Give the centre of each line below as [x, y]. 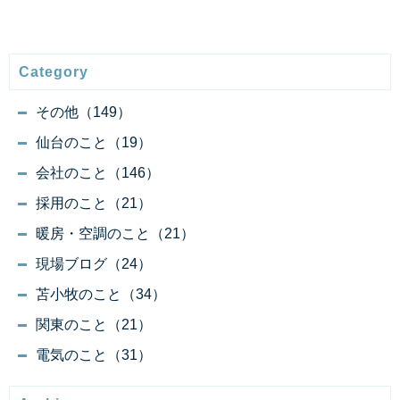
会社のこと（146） [98, 172]
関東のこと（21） [94, 324]
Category [54, 71]
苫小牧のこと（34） [101, 294]
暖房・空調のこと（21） [115, 233]
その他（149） [83, 112]
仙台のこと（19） [94, 142]
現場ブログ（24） [94, 263]
